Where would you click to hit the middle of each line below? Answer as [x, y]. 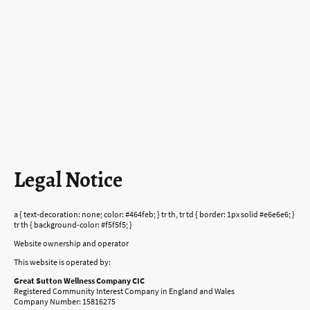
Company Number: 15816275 [65, 302]
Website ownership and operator [71, 243]
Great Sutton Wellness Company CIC [79, 281]
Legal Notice [68, 180]
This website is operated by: [62, 262]
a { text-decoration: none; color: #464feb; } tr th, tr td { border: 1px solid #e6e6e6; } [154, 214]
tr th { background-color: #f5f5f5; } [73, 224]
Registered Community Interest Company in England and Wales [124, 291]
